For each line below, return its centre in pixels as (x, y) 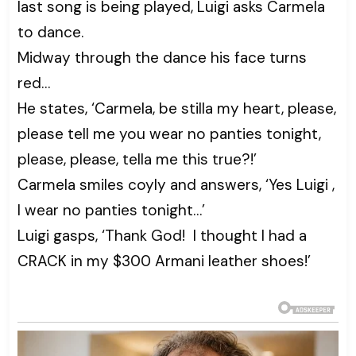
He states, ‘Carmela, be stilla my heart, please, (177, 109)
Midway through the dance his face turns (162, 58)
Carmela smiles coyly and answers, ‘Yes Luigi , (176, 185)
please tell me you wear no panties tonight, (169, 134)
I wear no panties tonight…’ (111, 211)
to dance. (50, 33)
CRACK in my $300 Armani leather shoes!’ (164, 261)
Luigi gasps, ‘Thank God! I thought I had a (162, 236)
